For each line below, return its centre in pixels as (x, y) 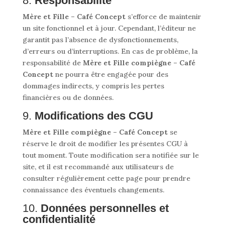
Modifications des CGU (94, 116)
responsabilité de (52, 63)
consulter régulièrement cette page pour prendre (106, 178)
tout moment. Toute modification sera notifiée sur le (110, 155)
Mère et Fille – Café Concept (74, 17)
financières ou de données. (68, 97)
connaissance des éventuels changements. (93, 190)
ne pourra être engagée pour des (110, 74)
